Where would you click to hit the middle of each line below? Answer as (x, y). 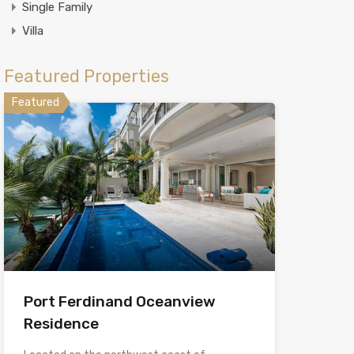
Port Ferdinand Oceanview (119, 302)
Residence (61, 324)
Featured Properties (86, 76)
